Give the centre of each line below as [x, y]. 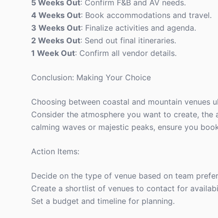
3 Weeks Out [56, 28]
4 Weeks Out [56, 15]
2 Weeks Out [56, 40]
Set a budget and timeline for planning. [103, 201]
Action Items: [55, 151]
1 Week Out [53, 53]
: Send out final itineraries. [128, 40]
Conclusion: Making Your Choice [91, 77]
